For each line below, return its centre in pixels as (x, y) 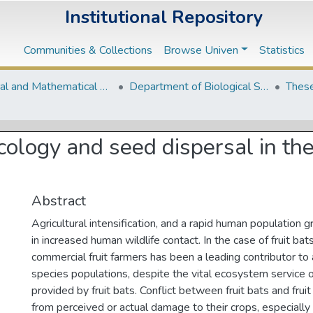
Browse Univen (201, 50)
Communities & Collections (88, 50)
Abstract (59, 201)
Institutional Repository (164, 17)
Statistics (282, 50)
